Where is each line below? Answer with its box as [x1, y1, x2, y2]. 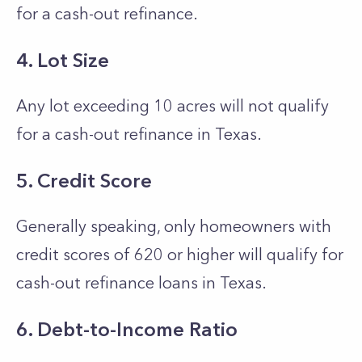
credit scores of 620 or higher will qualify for [16, 245, 343, 264]
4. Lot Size [16, 48, 109, 72]
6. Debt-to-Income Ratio [16, 318, 238, 341]
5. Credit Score [16, 169, 152, 192]
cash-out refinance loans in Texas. [16, 273, 271, 293]
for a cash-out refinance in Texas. [16, 124, 266, 144]
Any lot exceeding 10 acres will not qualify [16, 96, 329, 116]
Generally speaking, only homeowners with [16, 217, 331, 236]
